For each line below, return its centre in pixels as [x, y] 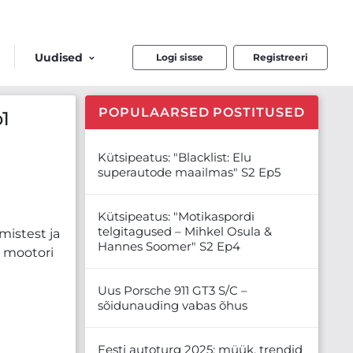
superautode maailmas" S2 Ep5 [189, 172]
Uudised [59, 57]
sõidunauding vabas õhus [173, 305]
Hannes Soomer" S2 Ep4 [169, 246]
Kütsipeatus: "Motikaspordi [176, 216]
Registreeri [281, 57]
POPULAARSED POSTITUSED [202, 112]
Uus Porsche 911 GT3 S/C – [173, 290]
